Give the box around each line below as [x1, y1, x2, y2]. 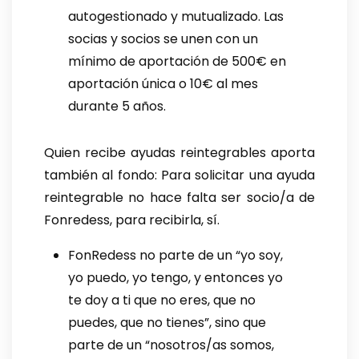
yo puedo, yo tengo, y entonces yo [68, 268, 283, 288]
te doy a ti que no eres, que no [68, 291, 256, 310]
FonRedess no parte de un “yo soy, [68, 246, 283, 265]
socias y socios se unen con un [68, 30, 258, 49]
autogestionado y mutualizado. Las [68, 7, 284, 26]
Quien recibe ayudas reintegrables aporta [44, 143, 315, 163]
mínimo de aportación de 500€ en [68, 52, 286, 71]
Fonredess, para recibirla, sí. [44, 211, 220, 230]
